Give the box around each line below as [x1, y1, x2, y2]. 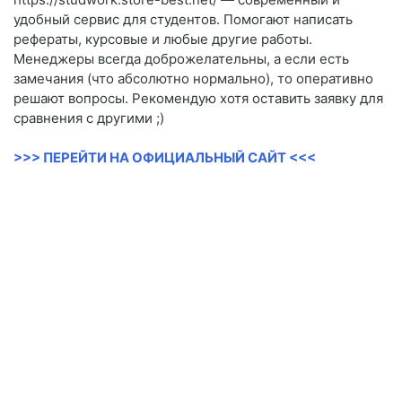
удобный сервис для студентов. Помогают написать [13, 11, 353, 29]
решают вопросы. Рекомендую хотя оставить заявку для [13, 90, 383, 108]
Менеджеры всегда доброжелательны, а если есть [13, 50, 349, 68]
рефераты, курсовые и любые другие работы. [13, 31, 312, 48]
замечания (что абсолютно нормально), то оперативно [13, 70, 373, 88]
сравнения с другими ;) [13, 109, 164, 127]
